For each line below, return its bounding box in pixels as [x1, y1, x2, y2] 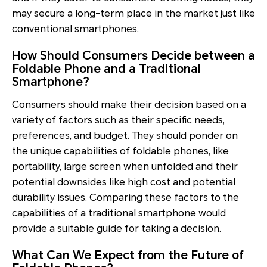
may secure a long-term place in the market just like [12, 7, 255, 19]
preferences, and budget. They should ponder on [12, 129, 238, 141]
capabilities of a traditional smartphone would [12, 207, 226, 219]
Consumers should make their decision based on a [12, 98, 246, 110]
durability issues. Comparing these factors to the [12, 191, 239, 203]
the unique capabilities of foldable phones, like [12, 145, 229, 157]
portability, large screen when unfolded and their [12, 160, 238, 172]
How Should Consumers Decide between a [12, 48, 255, 63]
